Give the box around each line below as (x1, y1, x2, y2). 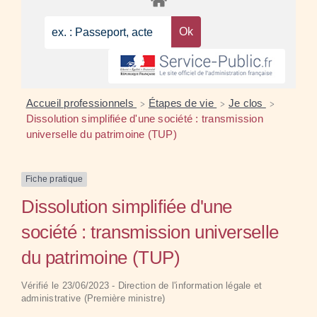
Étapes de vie (148, 97, 217, 110)
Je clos (228, 97, 266, 110)
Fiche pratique (25, 174, 83, 185)
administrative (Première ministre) (21, 292, 166, 304)
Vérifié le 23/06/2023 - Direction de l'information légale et (21, 279, 263, 291)
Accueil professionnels (25, 97, 137, 110)
